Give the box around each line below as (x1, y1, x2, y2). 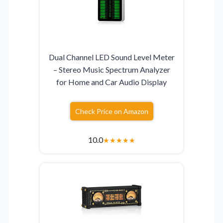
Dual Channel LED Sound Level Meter (48, 52, 175, 62)
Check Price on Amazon (75, 107, 148, 115)
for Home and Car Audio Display (56, 77, 167, 87)
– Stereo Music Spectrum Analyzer (53, 64, 170, 74)
